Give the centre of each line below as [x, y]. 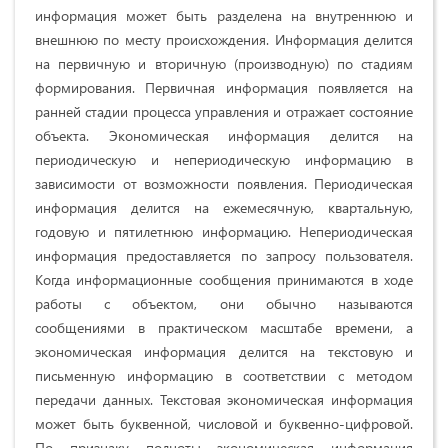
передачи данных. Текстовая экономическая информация [224, 400]
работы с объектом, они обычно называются [224, 304]
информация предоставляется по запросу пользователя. [224, 256]
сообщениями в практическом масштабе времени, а [224, 328]
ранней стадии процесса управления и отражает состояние [224, 112]
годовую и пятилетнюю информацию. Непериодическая [224, 232]
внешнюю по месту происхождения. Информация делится [224, 40]
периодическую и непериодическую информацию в [224, 160]
